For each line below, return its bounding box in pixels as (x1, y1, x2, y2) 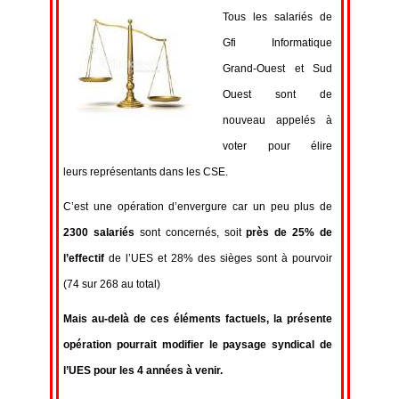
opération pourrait (63, 338, 162, 351)
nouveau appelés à (223, 114, 332, 126)
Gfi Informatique (223, 37, 332, 49)
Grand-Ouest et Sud (223, 62, 332, 75)
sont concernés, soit (139, 226, 247, 239)
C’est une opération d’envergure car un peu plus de (63, 200, 332, 213)
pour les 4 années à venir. (94, 364, 223, 377)
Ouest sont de (223, 88, 332, 101)
